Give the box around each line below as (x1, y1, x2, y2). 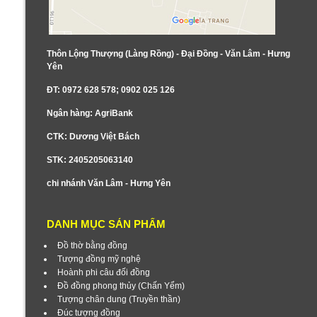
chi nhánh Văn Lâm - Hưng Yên (47, 178, 171, 189)
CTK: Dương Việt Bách (47, 132, 139, 142)
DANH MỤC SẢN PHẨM (47, 218, 166, 231)
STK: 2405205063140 (47, 155, 133, 166)
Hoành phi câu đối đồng (57, 267, 150, 278)
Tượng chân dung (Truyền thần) (57, 294, 180, 305)
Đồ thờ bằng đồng (57, 241, 127, 251)
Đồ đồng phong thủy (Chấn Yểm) (57, 281, 185, 292)
